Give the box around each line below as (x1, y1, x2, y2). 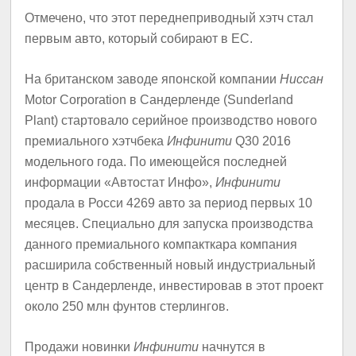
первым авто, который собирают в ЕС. (25, 31, 253, 45)
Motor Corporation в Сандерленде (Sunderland (25, 93, 294, 107)
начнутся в (199, 340, 266, 354)
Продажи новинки (25, 340, 134, 354)
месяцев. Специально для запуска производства (25, 217, 314, 231)
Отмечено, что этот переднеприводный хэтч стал (25, 10, 314, 25)
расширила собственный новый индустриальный (25, 258, 316, 273)
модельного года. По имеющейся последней (25, 155, 288, 169)
